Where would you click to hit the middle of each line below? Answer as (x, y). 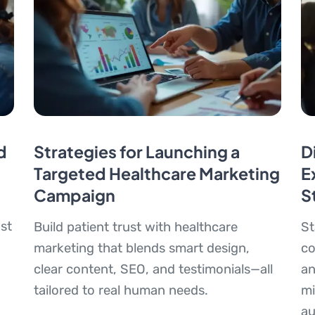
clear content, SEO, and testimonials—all (153, 269)
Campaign (74, 195)
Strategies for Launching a (136, 151)
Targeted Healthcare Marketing (156, 173)
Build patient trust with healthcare (135, 227)
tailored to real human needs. (121, 290)
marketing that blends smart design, (141, 248)
